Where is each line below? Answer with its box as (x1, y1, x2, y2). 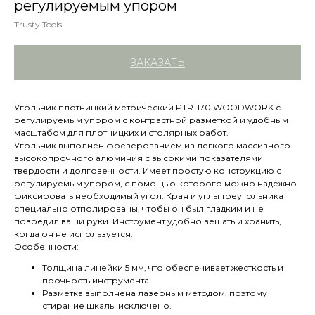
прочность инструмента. (42, 275, 151, 285)
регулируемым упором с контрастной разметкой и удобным (14, 115, 288, 125)
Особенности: (14, 241, 79, 252)
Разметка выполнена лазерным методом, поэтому (42, 288, 267, 298)
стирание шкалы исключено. (42, 300, 172, 311)
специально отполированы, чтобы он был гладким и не (14, 203, 264, 214)
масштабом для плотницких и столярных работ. (14, 127, 229, 138)
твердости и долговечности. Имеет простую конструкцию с (14, 165, 281, 176)
